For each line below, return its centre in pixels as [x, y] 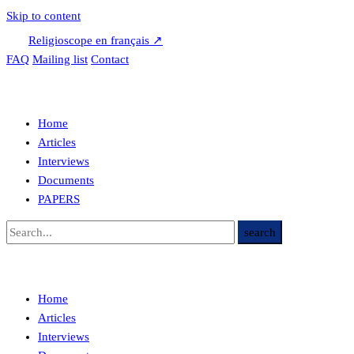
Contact [110, 59]
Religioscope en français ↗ [96, 40]
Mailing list [60, 59]
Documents [66, 180]
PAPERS [59, 199]
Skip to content [43, 16]
